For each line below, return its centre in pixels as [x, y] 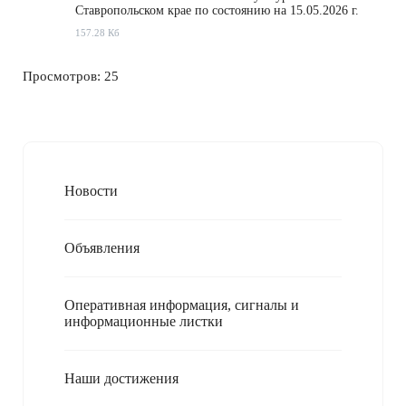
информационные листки [144, 321]
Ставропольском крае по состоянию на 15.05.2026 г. [217, 10]
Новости [91, 191]
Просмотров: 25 [72, 76]
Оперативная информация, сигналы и [182, 305]
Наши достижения [121, 378]
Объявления [102, 248]
